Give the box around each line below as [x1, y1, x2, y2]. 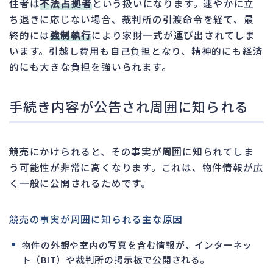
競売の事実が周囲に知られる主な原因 [9, 211, 183, 225]
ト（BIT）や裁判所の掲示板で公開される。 [21, 252, 210, 266]
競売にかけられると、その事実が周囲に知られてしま [9, 144, 254, 158]
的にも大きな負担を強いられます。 [9, 59, 172, 73]
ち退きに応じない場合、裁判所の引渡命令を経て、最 [9, 12, 254, 26]
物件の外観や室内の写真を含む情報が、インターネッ [21, 238, 253, 251]
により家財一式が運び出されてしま [91, 27, 255, 41]
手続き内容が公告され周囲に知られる [9, 96, 249, 116]
